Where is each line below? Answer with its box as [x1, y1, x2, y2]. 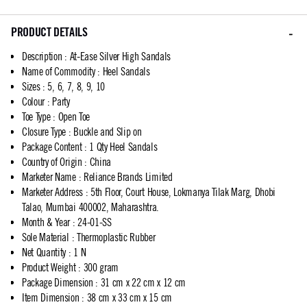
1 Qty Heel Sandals [89, 140, 158, 153]
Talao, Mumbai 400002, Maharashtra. [22, 201, 160, 214]
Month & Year [22, 216, 71, 229]
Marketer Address [22, 186, 83, 199]
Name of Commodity [22, 65, 95, 78]
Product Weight [22, 261, 76, 274]
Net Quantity [22, 246, 66, 259]
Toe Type [22, 110, 51, 123]
